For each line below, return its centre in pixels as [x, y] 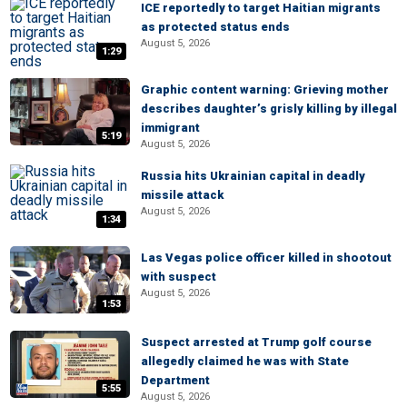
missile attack [182, 195]
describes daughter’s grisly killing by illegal [269, 109]
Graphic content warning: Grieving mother [265, 89]
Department [175, 380]
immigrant [170, 128]
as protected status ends [215, 27]
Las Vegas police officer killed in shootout [266, 258]
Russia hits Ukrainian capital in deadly [253, 176]
